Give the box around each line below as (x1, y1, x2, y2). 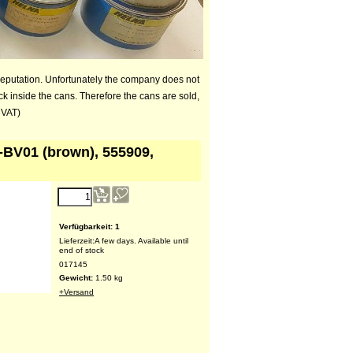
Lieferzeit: (59, 236, 95, 245)
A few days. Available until (95, 236, 188, 245)
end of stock (59, 245, 104, 255)
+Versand (59, 287, 94, 296)
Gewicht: (59, 273, 95, 282)
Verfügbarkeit (59, 221, 110, 231)
